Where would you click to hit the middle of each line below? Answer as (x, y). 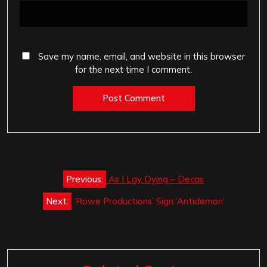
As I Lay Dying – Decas (156, 179)
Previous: (85, 179)
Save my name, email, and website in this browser (142, 56)
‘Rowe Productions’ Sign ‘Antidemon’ (149, 201)
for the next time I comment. (133, 69)
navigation (49, 190)
